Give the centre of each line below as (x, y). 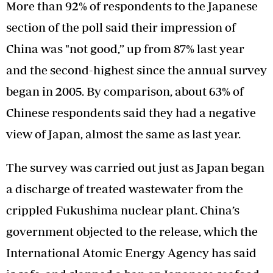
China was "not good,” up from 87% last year (125, 48)
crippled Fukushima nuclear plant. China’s (123, 210)
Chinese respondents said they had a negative (131, 112)
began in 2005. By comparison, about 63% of (125, 91)
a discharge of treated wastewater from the (125, 188)
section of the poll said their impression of (121, 27)
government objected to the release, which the (132, 231)
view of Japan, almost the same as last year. (123, 133)
